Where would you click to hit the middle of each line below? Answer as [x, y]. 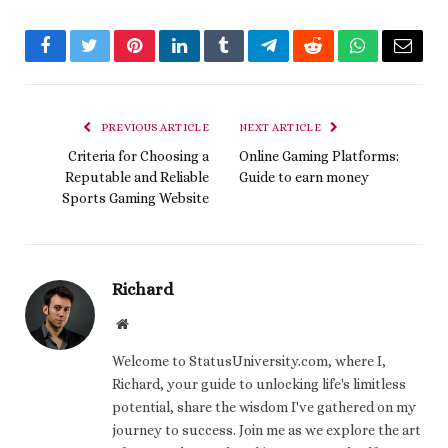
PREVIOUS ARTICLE [153, 128]
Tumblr [249, 60]
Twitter [114, 60]
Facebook [78, 60]
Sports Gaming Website [135, 198]
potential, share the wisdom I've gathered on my [264, 407]
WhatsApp [395, 60]
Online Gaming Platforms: [319, 156]
